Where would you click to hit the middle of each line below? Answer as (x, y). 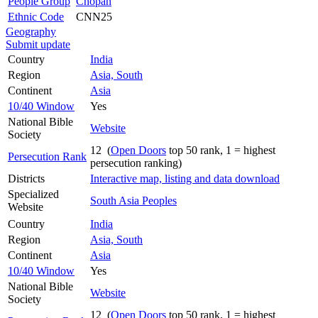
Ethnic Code (36, 16)
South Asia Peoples (133, 200)
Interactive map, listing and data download (185, 178)
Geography (31, 31)
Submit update (38, 44)
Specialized (33, 194)
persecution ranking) (136, 163)
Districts (26, 178)
